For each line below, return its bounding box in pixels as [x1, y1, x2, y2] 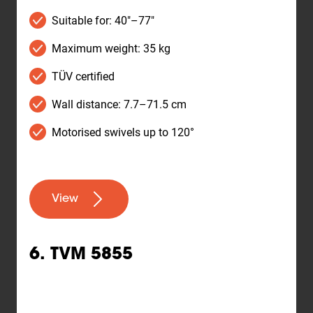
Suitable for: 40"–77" [52, 13, 154, 27]
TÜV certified [52, 69, 115, 83]
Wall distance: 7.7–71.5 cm [52, 97, 187, 111]
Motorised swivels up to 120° [52, 125, 194, 139]
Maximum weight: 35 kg [52, 41, 170, 55]
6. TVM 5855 [29, 247, 133, 263]
